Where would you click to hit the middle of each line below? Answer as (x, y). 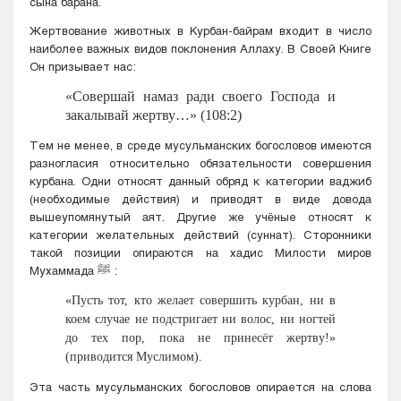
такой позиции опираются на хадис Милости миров (200, 252)
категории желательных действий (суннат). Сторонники (200, 234)
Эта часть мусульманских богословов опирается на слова (200, 386)
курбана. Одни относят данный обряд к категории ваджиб (200, 180)
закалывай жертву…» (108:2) (154, 115)
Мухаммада (64, 270)
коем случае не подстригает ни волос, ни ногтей (200, 319)
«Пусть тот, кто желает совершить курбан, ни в (200, 300)
